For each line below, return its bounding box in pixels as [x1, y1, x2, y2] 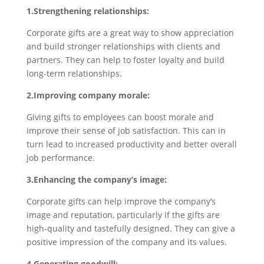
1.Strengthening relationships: [26, 5, 149, 16]
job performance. [26, 151, 95, 163]
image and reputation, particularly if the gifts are [26, 209, 220, 220]
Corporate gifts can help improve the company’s [26, 195, 216, 207]
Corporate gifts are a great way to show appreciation [26, 27, 234, 38]
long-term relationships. [26, 67, 122, 79]
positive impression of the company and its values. [26, 236, 227, 247]
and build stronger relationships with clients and [26, 40, 220, 52]
